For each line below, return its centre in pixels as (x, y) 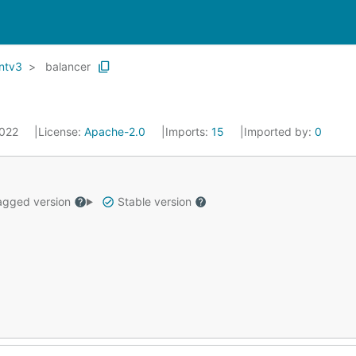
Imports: (188, 132)
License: (61, 132)
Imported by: (279, 132)
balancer (68, 66)
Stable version (154, 201)
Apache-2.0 (115, 132)
